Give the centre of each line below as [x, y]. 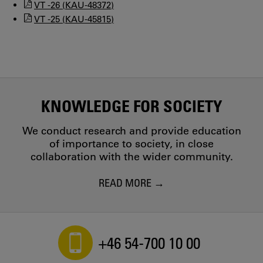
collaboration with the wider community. [131, 156]
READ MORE [125, 183]
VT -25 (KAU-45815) [74, 19]
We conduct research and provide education [131, 131]
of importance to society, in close [131, 144]
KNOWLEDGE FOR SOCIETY [131, 105]
